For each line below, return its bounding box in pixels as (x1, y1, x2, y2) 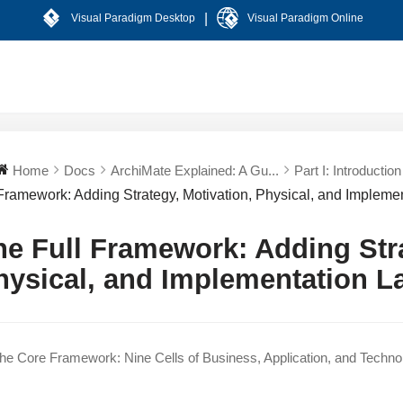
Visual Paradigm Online (246, 11, 363, 24)
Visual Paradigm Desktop (70, 11, 195, 24)
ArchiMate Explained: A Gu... (111, 162, 280, 178)
